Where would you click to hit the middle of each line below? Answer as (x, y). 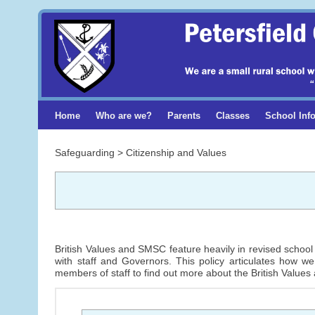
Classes (232, 115)
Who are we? (124, 115)
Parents (184, 115)
